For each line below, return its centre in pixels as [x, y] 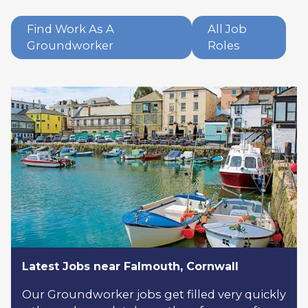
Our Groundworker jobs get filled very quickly [154, 295]
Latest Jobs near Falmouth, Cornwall [130, 267]
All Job [227, 29]
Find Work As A [70, 29]
